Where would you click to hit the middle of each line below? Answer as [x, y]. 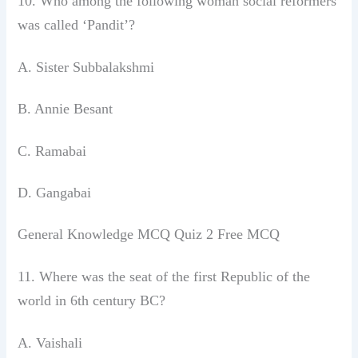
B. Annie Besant [66, 109]
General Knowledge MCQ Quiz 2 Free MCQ [149, 235]
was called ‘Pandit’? [77, 24]
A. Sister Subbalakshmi [86, 68]
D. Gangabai [55, 193]
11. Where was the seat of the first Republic [147, 276]
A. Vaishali [50, 343]
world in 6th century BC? [92, 300]
